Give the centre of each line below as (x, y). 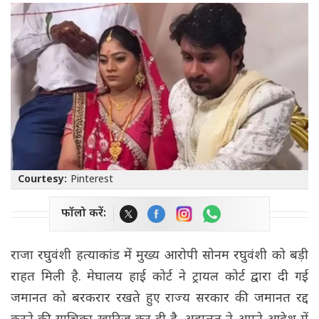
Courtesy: (42, 180)
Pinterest (92, 180)
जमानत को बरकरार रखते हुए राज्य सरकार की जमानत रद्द (159, 299)
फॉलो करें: (84, 214)
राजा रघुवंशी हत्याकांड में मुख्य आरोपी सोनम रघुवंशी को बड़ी (159, 256)
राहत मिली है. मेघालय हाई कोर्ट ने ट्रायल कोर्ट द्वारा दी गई (159, 278)
